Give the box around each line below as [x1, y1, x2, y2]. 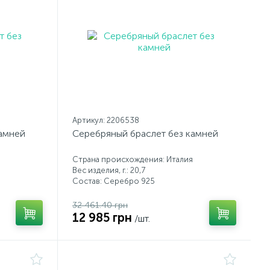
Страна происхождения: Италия [72, 155, 193, 164]
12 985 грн [72, 210, 132, 225]
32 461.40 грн [72, 200, 128, 210]
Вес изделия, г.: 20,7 [72, 166, 145, 175]
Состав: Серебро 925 [72, 177, 155, 186]
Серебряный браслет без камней [72, 128, 218, 139]
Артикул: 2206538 [72, 116, 139, 125]
